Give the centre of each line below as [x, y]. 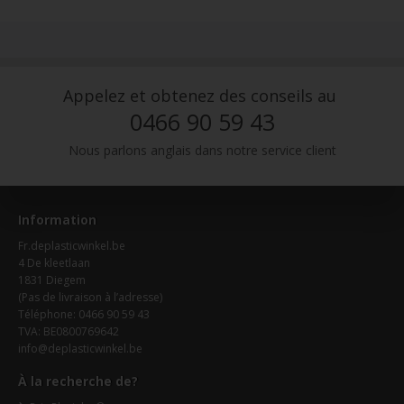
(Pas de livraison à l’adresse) [91, 298]
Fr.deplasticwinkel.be [72, 246]
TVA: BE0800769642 [69, 332]
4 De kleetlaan [55, 263]
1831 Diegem [52, 280]
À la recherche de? [78, 381]
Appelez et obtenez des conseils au [200, 95]
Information [58, 220]
